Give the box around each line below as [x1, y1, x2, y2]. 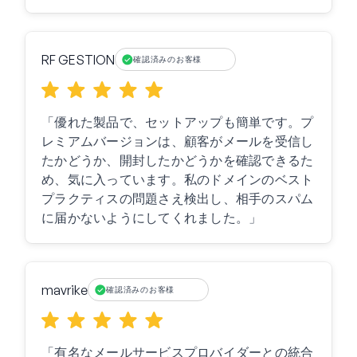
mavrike [41, 281, 88, 298]
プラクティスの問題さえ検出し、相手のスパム [41, 190, 314, 207]
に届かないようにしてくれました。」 [41, 210, 262, 226]
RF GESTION [41, 51, 115, 68]
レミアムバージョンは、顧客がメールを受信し [41, 133, 314, 150]
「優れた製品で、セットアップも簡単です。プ [41, 114, 314, 131]
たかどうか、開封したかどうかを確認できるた [41, 152, 314, 169]
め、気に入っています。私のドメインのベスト [41, 171, 314, 188]
